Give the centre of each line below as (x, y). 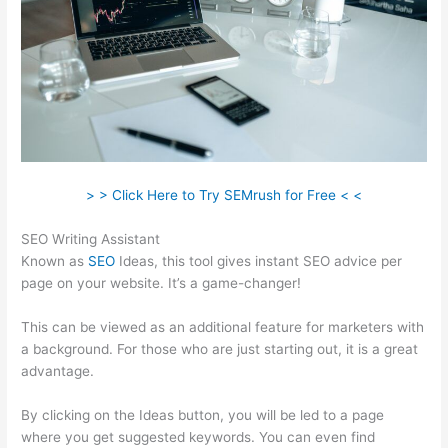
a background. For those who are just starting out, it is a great (220, 348)
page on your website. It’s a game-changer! (161, 282)
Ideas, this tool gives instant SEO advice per (259, 260)
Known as (55, 260)
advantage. (58, 370)
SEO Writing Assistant (91, 238)
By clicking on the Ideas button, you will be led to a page (203, 414)
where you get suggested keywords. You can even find (198, 436)
